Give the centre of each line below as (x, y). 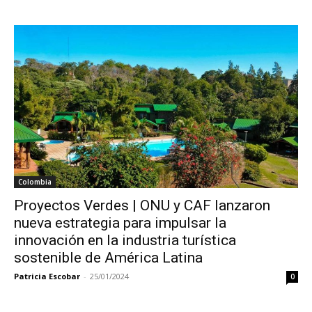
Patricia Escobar (47, 276)
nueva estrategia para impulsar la (120, 223)
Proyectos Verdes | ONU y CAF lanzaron (142, 205)
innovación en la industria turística (125, 240)
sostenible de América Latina (108, 257)
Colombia (35, 181)
